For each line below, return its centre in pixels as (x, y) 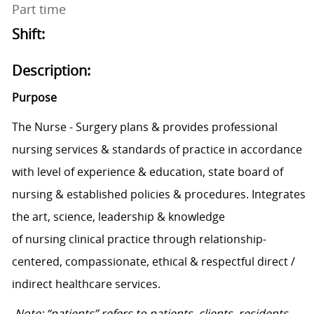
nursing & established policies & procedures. (130, 194)
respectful (227, 262)
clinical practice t (112, 239)
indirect (32, 284)
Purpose (34, 98)
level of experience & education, (121, 172)
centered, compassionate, (80, 262)
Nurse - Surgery (75, 127)
